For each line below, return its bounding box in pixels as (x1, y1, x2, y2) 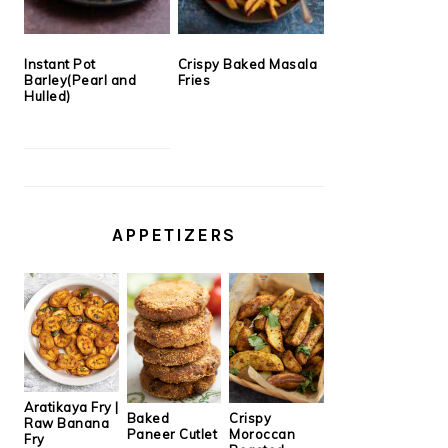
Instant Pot (24, 55, 96, 72)
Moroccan (229, 426, 296, 443)
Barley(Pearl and (24, 71, 136, 88)
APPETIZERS (112, 224, 236, 245)
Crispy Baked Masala (177, 55, 318, 72)
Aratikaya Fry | (24, 398, 119, 415)
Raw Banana (24, 414, 109, 431)
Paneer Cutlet (126, 426, 218, 443)
